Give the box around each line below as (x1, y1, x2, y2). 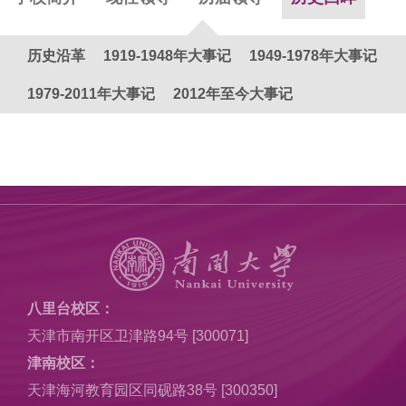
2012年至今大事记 (173, 86, 293, 101)
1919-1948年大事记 (103, 48, 231, 63)
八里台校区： (27, 301, 114, 316)
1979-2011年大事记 (27, 86, 155, 101)
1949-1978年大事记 (249, 48, 377, 63)
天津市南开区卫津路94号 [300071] (27, 328, 248, 343)
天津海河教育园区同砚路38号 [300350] (27, 382, 277, 398)
